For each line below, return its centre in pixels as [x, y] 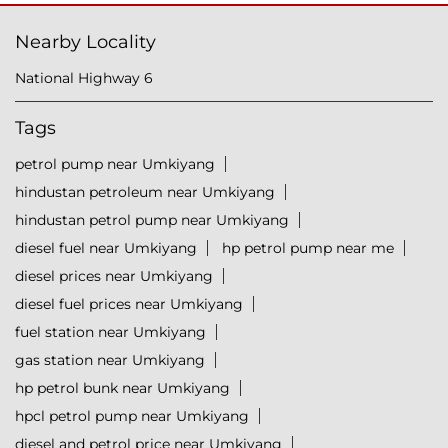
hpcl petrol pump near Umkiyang [132, 416]
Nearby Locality [85, 42]
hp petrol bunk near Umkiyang [122, 388]
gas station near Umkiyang [110, 360]
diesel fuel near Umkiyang [106, 248]
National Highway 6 [84, 78]
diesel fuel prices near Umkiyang [129, 304]
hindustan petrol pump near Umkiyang [152, 220]
